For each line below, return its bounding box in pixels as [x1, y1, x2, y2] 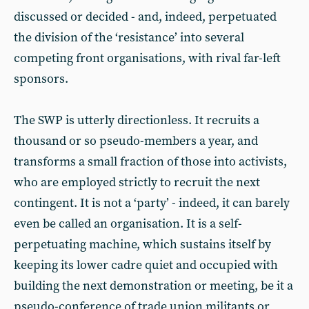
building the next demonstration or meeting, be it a [14, 278, 293, 294]
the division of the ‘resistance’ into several [14, 30, 244, 46]
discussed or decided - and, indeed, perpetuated [14, 9, 277, 25]
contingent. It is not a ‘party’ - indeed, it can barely [14, 195, 290, 211]
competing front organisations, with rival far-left [14, 50, 281, 66]
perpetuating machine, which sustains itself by [14, 237, 271, 252]
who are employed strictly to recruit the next [14, 175, 260, 190]
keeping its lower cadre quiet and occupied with [14, 257, 278, 273]
